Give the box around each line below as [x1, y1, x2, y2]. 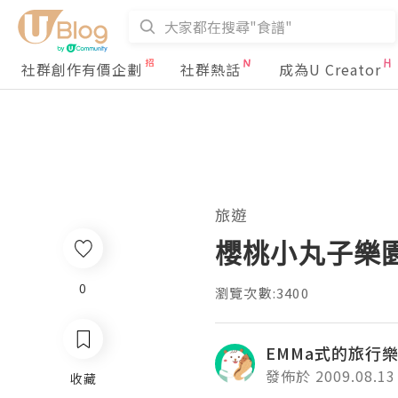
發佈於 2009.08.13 [266, 365, 395, 386]
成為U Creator [279, 59, 381, 80]
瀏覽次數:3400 [215, 283, 309, 302]
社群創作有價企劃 [21, 59, 142, 80]
